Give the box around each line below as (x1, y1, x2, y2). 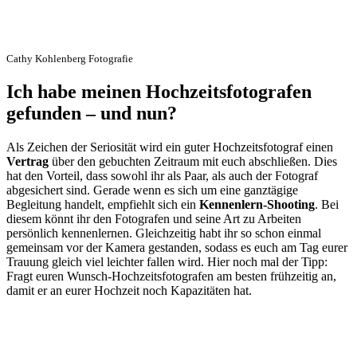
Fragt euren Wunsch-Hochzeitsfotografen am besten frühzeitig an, (6, 269, 336, 283)
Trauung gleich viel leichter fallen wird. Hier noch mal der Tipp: (6, 255, 328, 269)
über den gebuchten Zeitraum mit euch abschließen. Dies (49, 155, 337, 168)
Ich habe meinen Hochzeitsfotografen (6, 81, 312, 103)
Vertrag (6, 155, 49, 168)
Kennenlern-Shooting (199, 198, 315, 211)
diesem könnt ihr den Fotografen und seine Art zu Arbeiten (6, 212, 301, 226)
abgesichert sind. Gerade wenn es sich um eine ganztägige (6, 183, 298, 197)
